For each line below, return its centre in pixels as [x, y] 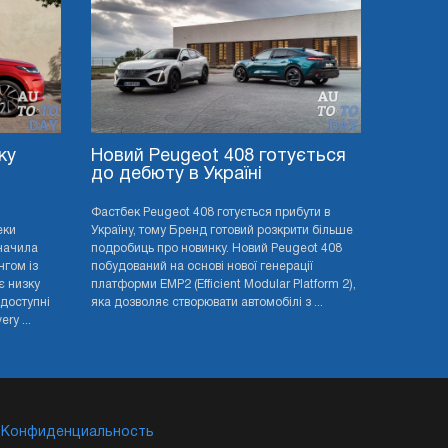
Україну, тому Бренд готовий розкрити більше [222, 231]
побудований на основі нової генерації [202, 267]
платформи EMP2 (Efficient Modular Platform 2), [223, 285]
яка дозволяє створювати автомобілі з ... [207, 303]
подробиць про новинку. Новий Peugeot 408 [216, 249]
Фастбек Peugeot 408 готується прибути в [210, 213]
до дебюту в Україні [176, 175]
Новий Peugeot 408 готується [218, 157]
